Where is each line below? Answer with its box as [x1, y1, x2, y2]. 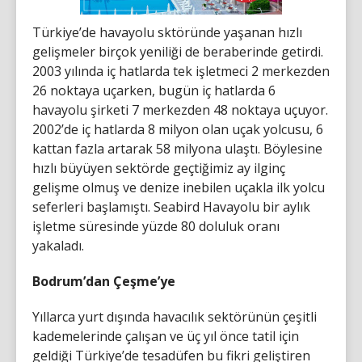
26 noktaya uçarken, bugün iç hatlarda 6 [32, 82, 276, 99]
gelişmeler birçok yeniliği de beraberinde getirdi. [32, 43, 323, 61]
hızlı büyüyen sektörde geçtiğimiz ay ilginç [32, 159, 285, 177]
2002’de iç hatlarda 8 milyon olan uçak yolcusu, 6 [32, 120, 323, 138]
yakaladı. [32, 237, 84, 255]
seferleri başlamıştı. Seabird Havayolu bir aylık [32, 198, 310, 216]
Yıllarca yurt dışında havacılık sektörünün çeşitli [32, 308, 317, 326]
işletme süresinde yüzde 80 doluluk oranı [32, 217, 280, 235]
